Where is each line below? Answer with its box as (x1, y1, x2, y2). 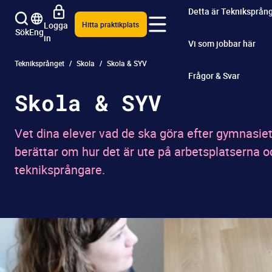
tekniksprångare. (15, 161, 105, 178)
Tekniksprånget (15, 58, 64, 68)
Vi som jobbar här (188, 37, 256, 49)
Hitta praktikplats (82, 19, 140, 29)
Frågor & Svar (188, 69, 240, 81)
